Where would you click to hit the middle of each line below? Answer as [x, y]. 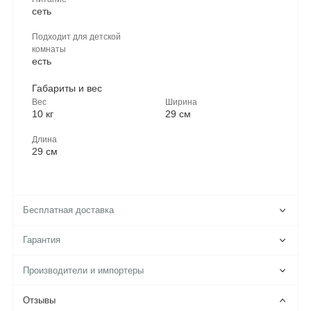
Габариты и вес [67, 88]
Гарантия [42, 241]
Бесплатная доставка [69, 211]
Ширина [181, 101]
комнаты [49, 49]
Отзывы [40, 300]
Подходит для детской [76, 36]
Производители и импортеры [84, 270]
